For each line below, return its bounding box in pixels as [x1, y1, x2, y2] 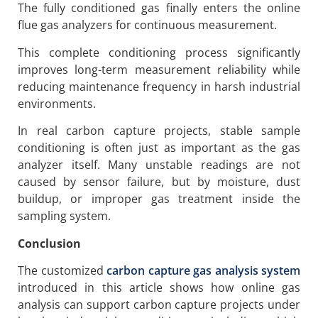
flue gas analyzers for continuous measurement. [18, 17, 277, 33]
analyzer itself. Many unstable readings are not [18, 157, 300, 173]
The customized [18, 262, 106, 278]
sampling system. [18, 208, 111, 224]
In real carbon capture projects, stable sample [18, 123, 300, 139]
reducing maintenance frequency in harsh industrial [18, 78, 300, 94]
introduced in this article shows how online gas [18, 279, 300, 295]
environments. [18, 95, 96, 111]
